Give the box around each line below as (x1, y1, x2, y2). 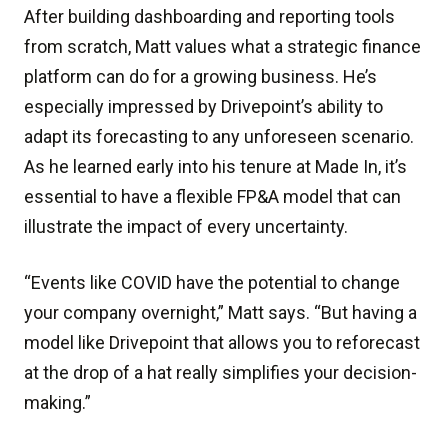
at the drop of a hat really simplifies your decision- (24, 362, 417, 383)
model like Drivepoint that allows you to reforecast (24, 332, 420, 353)
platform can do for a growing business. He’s (24, 66, 377, 87)
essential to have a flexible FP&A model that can (24, 186, 401, 207)
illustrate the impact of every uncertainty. (24, 216, 352, 237)
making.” (24, 392, 91, 413)
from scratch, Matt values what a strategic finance (24, 36, 421, 57)
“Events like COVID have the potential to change (24, 272, 400, 293)
